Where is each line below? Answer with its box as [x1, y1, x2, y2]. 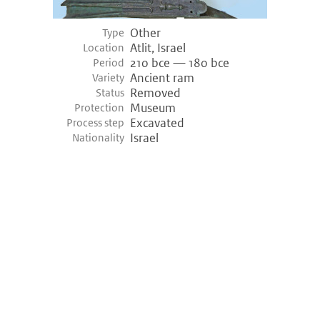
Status [96, 86, 125, 99]
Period [93, 56, 125, 69]
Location [83, 41, 125, 54]
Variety [92, 71, 125, 84]
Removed [130, 86, 181, 101]
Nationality [72, 131, 125, 144]
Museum [130, 101, 176, 116]
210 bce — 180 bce [130, 56, 229, 71]
